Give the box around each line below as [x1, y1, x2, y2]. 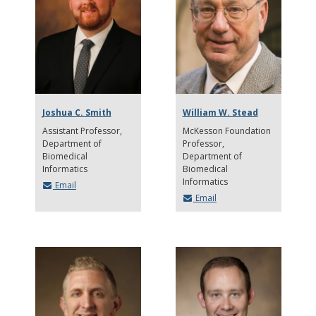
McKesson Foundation [182, 124, 271, 137]
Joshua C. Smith [42, 106, 111, 119]
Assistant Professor [42, 124, 122, 137]
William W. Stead [182, 106, 258, 119]
